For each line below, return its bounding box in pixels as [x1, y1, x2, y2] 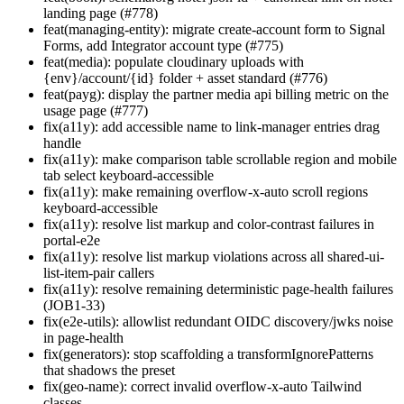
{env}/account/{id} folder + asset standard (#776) [43, 70, 327, 87]
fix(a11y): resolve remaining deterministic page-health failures [43, 281, 393, 298]
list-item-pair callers [43, 265, 154, 281]
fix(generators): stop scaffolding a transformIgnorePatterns [43, 346, 373, 363]
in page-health [43, 330, 124, 346]
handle [43, 135, 81, 151]
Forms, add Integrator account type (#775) [43, 38, 283, 54]
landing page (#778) [43, 5, 158, 22]
